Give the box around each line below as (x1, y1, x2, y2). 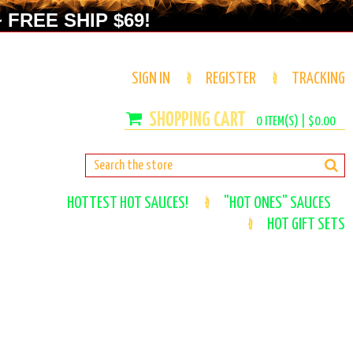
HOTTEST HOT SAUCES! (66, 195, 188, 211)
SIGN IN (131, 71, 170, 87)
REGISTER (205, 71, 256, 87)
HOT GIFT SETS (266, 217, 345, 232)
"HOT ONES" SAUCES (223, 195, 331, 211)
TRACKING (291, 71, 345, 87)
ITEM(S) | (262, 115, 308, 128)
